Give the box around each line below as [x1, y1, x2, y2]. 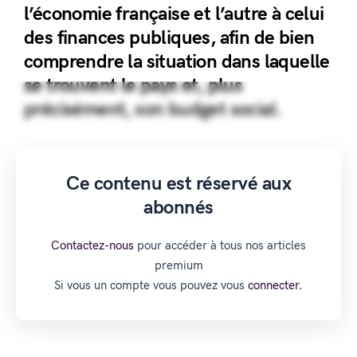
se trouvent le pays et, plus [24, 74, 243, 97]
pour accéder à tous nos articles [134, 238, 306, 253]
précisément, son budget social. [24, 98, 282, 121]
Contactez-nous [51, 238, 134, 253]
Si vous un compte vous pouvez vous [54, 278, 248, 292]
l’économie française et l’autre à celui [24, 2, 324, 25]
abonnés [143, 196, 214, 219]
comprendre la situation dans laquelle [24, 50, 330, 73]
